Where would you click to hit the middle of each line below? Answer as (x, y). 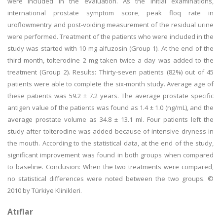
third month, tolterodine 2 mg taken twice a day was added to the (110, 60)
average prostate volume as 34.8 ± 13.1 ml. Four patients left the (110, 119)
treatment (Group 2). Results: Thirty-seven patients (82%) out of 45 (110, 72)
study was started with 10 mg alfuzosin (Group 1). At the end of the (110, 48)
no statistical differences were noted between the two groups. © (110, 179)
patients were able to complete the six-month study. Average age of (110, 84)
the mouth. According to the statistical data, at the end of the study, (110, 143)
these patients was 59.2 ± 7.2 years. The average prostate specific (110, 96)
